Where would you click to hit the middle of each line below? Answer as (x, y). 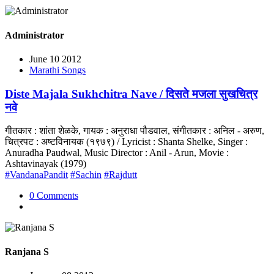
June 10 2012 (55, 59)
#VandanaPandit (36, 175)
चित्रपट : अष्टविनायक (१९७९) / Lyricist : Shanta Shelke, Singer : (126, 142)
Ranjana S (27, 251)
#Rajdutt (120, 175)
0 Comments (54, 196)
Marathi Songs (57, 70)
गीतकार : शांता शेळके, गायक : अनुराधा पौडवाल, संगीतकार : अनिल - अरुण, (135, 131)
